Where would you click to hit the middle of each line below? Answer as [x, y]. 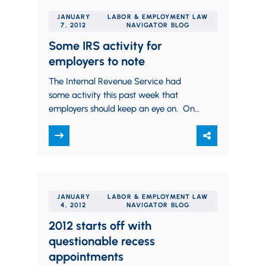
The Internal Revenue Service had [115, 81]
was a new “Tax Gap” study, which [117, 122]
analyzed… [69, 136]
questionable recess [102, 241]
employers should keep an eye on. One [124, 109]
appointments [86, 256]
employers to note [97, 61]
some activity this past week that [113, 95]
